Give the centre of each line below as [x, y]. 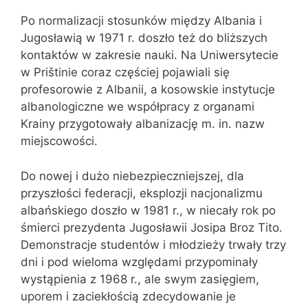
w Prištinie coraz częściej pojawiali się [125, 72]
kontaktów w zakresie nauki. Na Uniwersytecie [150, 55]
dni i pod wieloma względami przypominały [139, 262]
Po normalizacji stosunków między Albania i [141, 21]
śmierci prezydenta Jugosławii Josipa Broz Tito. [152, 227]
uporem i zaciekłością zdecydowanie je [128, 296]
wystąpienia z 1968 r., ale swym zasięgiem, [140, 279]
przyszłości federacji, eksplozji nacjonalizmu [142, 193]
